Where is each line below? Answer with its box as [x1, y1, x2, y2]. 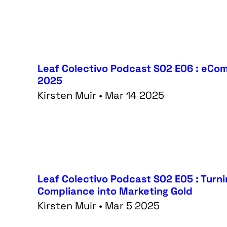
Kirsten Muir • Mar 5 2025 [37, 199, 160, 212]
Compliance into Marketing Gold [37, 184, 193, 198]
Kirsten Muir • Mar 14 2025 [37, 88, 165, 102]
